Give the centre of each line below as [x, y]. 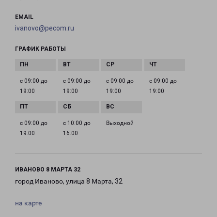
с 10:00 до [77, 123]
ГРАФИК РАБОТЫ [40, 49]
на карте [28, 203]
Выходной [120, 123]
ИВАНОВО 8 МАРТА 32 [48, 170]
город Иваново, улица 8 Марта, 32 [69, 181]
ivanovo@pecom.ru [45, 28]
